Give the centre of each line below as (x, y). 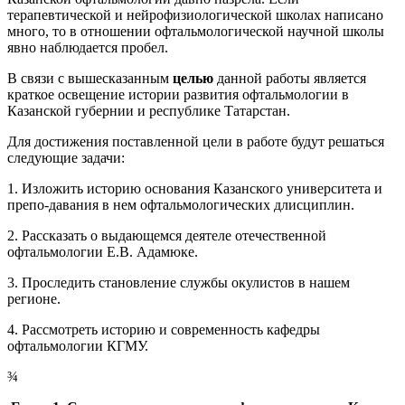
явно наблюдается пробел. (88, 47)
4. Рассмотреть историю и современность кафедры (164, 330)
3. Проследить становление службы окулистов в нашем (179, 283)
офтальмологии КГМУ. (78, 346)
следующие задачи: (66, 158)
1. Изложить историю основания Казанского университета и (195, 188)
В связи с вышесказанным (90, 78)
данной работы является (290, 78)
